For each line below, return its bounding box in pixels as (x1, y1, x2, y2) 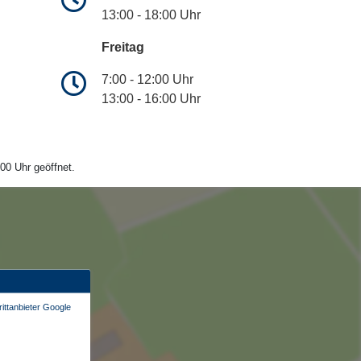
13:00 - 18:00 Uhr (102, 8, 201, 23)
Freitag (102, 40, 144, 55)
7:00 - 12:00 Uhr (102, 73, 193, 87)
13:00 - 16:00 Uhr (102, 92, 201, 106)
